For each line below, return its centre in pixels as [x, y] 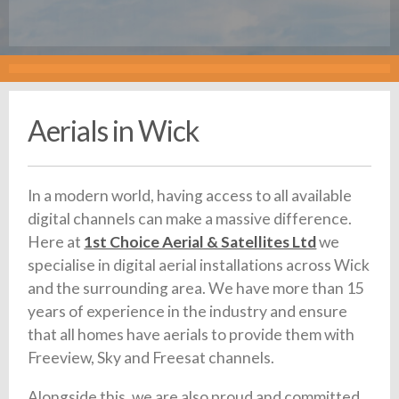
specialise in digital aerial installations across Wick [199, 265]
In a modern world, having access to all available [190, 196]
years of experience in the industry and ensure [188, 312]
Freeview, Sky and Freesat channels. [151, 358]
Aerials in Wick [114, 131]
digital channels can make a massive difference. [190, 219]
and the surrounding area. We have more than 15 [196, 289]
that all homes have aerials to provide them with [191, 335]
